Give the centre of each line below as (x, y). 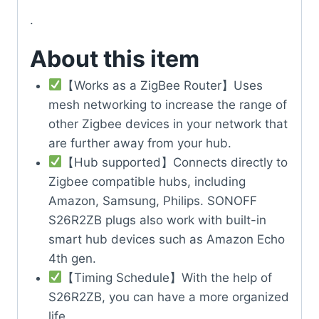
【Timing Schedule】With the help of (167, 277)
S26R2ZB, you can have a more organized (168, 297)
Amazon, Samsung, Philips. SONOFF (152, 200)
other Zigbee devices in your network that (168, 124)
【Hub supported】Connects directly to (174, 162)
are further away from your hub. (140, 143)
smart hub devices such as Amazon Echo (166, 239)
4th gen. (72, 258)
